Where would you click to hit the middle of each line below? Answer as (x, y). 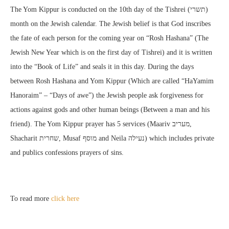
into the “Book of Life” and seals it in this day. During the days (102, 67)
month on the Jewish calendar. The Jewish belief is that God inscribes (110, 24)
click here (65, 199)
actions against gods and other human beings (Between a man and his (110, 110)
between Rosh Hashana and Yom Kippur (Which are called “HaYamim (112, 81)
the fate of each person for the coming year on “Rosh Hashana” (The (109, 38)
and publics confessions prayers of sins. (67, 153)
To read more (31, 199)
